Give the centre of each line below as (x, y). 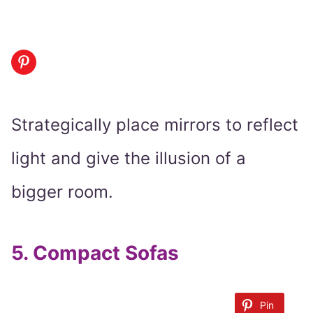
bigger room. (62, 192)
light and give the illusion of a (129, 159)
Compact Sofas (106, 253)
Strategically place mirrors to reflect (155, 125)
